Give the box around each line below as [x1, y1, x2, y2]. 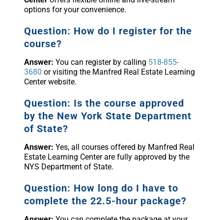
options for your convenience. [24, 4, 126, 14]
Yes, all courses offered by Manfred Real [53, 142, 194, 152]
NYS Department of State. [24, 162, 113, 171]
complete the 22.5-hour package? [24, 194, 187, 207]
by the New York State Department [24, 110, 192, 122]
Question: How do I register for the [24, 25, 192, 37]
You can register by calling [53, 57, 148, 67]
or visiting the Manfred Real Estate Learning [41, 67, 195, 77]
